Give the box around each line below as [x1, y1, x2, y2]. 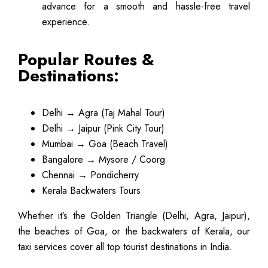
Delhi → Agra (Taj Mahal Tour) [42, 105, 165, 120]
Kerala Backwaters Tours [42, 183, 141, 197]
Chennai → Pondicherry [42, 167, 139, 182]
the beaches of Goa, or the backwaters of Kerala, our [18, 224, 250, 238]
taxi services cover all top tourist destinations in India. [18, 239, 232, 254]
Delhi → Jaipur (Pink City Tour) [42, 121, 165, 135]
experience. [42, 14, 90, 29]
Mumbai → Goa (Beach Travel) [42, 136, 168, 151]
